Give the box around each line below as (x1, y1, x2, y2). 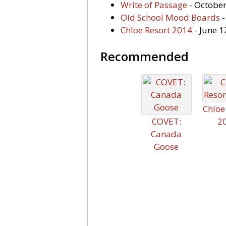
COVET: (151, 116, 181, 127)
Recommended (100, 48, 189, 65)
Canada (151, 128, 182, 140)
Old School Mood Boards (121, 12, 220, 23)
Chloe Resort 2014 (121, 24, 192, 36)
